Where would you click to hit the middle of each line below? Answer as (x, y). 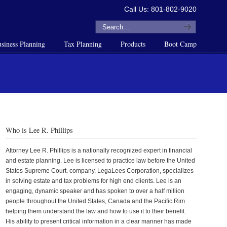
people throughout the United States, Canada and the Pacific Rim (95, 201)
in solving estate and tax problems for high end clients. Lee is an (93, 181)
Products (133, 44)
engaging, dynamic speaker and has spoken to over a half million (95, 191)
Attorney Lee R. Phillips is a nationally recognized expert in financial (99, 150)
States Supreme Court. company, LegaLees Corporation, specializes (99, 171)
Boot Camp (180, 44)
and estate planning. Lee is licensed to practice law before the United (100, 161)
